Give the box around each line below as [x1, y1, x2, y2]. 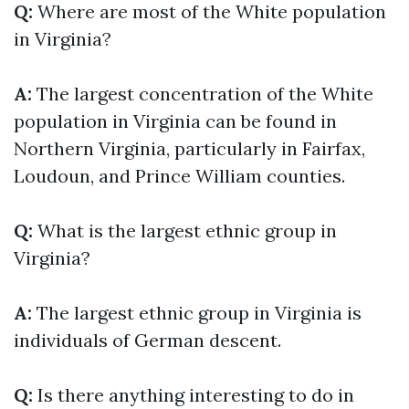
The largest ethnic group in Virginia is [32, 301, 362, 324]
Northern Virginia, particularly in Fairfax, [14, 137, 365, 160]
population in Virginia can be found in [14, 110, 337, 132]
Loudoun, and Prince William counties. [14, 164, 345, 187]
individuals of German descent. [14, 329, 281, 351]
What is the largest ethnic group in [33, 219, 337, 242]
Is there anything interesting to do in [33, 383, 354, 406]
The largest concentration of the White [32, 82, 373, 105]
